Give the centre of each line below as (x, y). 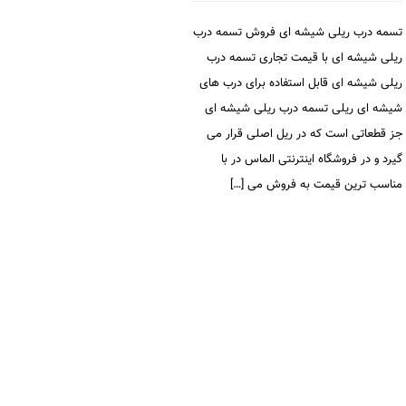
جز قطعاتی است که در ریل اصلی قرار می (304, 134)
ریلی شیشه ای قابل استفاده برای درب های (301, 83)
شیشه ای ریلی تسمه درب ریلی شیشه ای (304, 109)
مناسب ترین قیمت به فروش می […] (316, 185)
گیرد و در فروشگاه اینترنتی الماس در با (312, 159)
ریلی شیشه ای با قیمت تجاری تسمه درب (304, 58)
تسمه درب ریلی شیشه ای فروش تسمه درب (298, 33)
